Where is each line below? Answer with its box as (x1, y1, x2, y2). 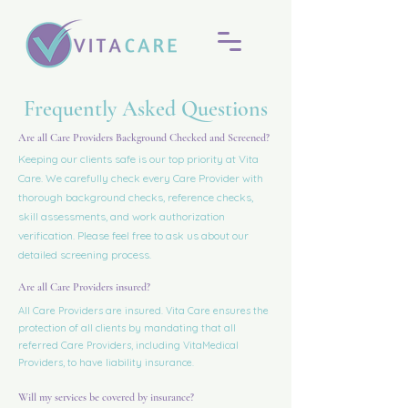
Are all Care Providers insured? (18, 280, 153, 293)
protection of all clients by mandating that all (18, 321, 236, 334)
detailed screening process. (18, 248, 151, 261)
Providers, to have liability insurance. (18, 356, 197, 369)
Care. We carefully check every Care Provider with (18, 171, 263, 185)
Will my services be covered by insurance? (18, 391, 194, 403)
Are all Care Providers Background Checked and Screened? (18, 131, 270, 144)
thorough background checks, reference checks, (18, 190, 253, 204)
